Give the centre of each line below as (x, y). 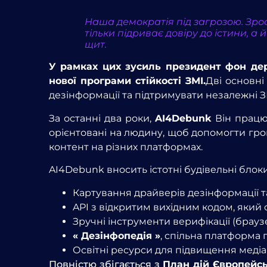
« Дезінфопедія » (117, 235)
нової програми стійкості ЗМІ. (127, 81)
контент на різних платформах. (126, 147)
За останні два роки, (102, 118)
